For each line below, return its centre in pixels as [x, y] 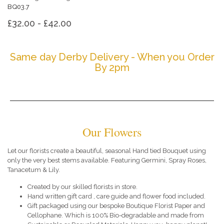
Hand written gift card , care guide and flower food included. [116, 196]
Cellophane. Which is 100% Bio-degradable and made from [116, 215]
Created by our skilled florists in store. [82, 186]
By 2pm [112, 68]
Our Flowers [112, 132]
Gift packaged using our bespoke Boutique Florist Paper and [116, 205]
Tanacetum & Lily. [34, 170]
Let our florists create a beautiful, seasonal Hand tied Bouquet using [107, 151]
